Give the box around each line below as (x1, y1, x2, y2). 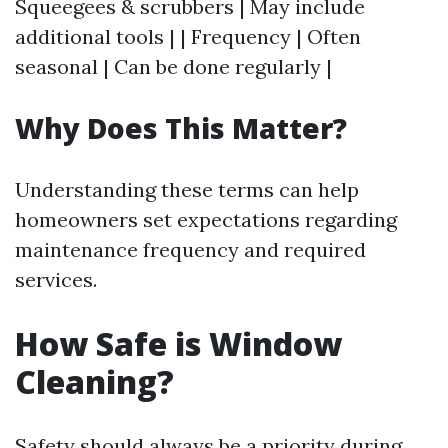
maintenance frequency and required (15, 237, 366, 262)
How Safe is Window (15, 322, 342, 365)
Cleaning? (15, 360, 174, 403)
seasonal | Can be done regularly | (15, 54, 332, 79)
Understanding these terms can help (15, 177, 359, 202)
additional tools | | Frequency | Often (15, 24, 361, 49)
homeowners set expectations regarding (15, 207, 397, 232)
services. (15, 267, 97, 292)
